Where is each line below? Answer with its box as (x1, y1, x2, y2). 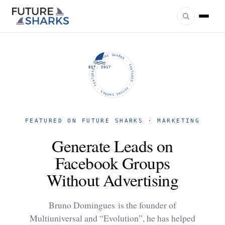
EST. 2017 (88, 64, 111, 69)
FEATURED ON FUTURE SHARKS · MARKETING (25, 118, 200, 124)
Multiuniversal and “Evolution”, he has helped (30, 212, 195, 224)
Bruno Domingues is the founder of (49, 199, 176, 211)
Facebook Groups (55, 152, 170, 174)
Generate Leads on (52, 135, 173, 157)
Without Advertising (46, 169, 179, 191)
